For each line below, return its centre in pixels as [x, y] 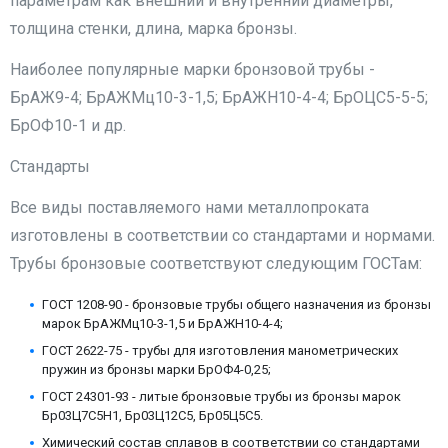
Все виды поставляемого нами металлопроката [189, 208]
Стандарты [50, 167]
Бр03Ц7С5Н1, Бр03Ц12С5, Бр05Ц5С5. [152, 416]
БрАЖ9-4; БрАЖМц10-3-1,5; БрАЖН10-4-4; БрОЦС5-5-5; [219, 98]
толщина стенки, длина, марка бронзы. [153, 29]
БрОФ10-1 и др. [68, 126]
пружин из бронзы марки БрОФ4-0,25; [156, 370]
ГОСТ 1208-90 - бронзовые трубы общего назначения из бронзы [236, 305]
